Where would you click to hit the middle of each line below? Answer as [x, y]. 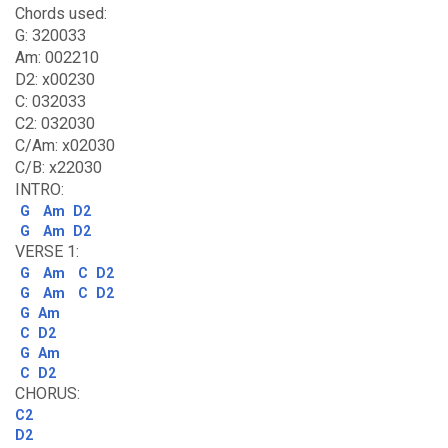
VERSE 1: [47, 251]
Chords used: [61, 13]
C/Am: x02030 [65, 145]
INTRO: [39, 189]
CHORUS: [47, 393]
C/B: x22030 [58, 167]
